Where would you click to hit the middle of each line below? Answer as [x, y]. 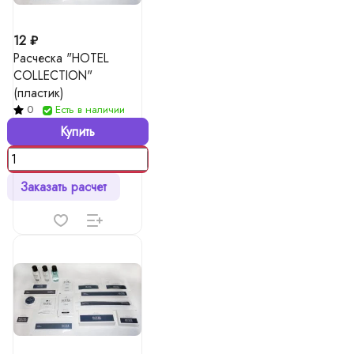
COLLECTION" [53, 75]
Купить [77, 132]
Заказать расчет [63, 187]
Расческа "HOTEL [61, 58]
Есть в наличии [90, 109]
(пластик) [38, 93]
